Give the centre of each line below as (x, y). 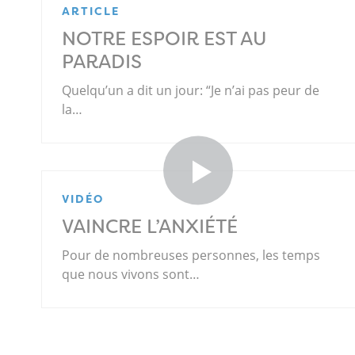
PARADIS (102, 62)
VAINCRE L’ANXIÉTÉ (150, 227)
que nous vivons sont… (131, 275)
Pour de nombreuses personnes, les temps (191, 256)
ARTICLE (91, 11)
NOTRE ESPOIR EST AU (164, 39)
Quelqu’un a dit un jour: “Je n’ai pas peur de (191, 90)
